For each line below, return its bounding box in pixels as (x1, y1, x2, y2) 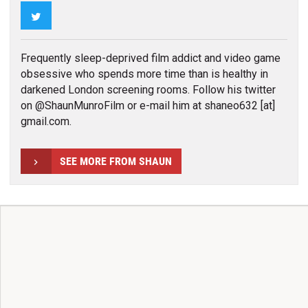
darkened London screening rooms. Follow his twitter (20, 82, 276, 96)
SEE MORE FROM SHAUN (59, 155, 172, 168)
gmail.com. (20, 114, 71, 128)
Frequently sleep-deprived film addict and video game (20, 51, 280, 65)
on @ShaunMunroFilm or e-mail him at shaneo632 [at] (20, 98, 275, 112)
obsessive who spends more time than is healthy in (20, 67, 268, 80)
